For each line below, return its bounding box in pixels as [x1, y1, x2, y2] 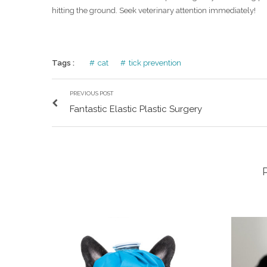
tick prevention [129, 58, 181, 68]
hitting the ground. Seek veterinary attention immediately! [52, 6, 256, 15]
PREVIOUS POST [70, 90, 114, 97]
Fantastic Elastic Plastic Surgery [70, 104, 202, 115]
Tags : [52, 58, 74, 68]
